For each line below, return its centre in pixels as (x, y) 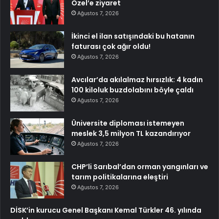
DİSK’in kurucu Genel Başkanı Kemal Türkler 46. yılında (106, 210)
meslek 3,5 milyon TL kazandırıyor (131, 133)
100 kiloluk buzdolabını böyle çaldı (132, 90)
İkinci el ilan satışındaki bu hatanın (133, 36)
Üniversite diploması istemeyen (128, 123)
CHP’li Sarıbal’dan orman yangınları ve (140, 166)
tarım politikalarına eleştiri (120, 177)
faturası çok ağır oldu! (111, 46)
